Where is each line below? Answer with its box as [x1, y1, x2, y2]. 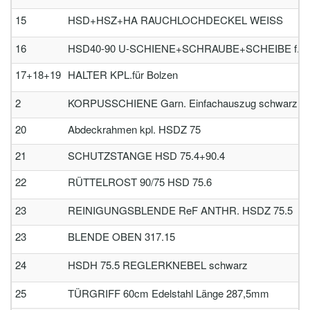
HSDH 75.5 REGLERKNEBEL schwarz [68, 257, 248, 272]
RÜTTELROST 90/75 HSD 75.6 [68, 174, 212, 189]
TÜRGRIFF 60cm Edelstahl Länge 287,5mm [68, 286, 269, 300]
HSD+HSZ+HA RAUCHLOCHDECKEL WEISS [68, 12, 283, 27]
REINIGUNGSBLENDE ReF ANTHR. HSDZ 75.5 [68, 203, 293, 217]
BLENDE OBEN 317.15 [68, 229, 175, 244]
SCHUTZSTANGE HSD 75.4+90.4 [68, 148, 225, 163]
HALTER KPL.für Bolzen [68, 67, 178, 82]
